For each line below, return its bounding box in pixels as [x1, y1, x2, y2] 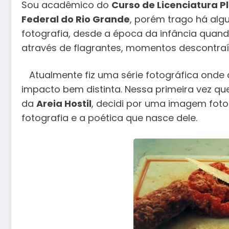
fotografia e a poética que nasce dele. [21, 111, 197, 125]
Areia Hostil [36, 97, 91, 110]
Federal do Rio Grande [21, 12, 130, 26]
